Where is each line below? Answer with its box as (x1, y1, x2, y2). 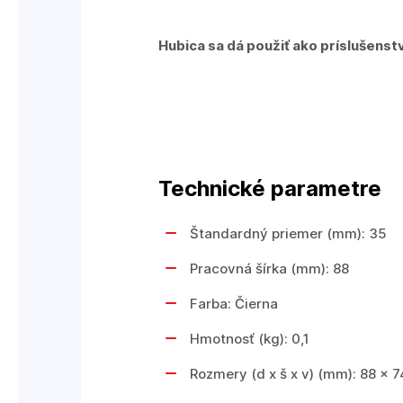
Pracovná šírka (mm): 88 (190, 260, 349, 277)
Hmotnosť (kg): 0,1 (190, 330, 309, 347)
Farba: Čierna (190, 295, 278, 312)
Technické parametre (158, 175, 381, 201)
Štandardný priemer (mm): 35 (190, 225, 387, 242)
